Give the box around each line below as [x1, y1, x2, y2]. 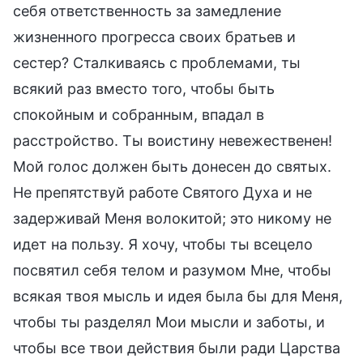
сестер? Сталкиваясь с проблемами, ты [13, 53, 301, 71]
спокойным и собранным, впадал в [13, 105, 264, 123]
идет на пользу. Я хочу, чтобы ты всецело [13, 235, 313, 253]
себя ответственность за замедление [13, 2, 281, 19]
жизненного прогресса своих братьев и [13, 28, 296, 45]
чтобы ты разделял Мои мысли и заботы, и [13, 313, 325, 331]
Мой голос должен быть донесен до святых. [13, 157, 331, 175]
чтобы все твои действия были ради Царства [13, 339, 340, 357]
